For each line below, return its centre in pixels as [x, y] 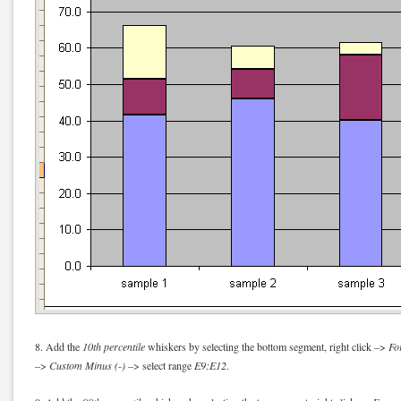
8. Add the [59, 346]
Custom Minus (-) [87, 365]
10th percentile [114, 346]
